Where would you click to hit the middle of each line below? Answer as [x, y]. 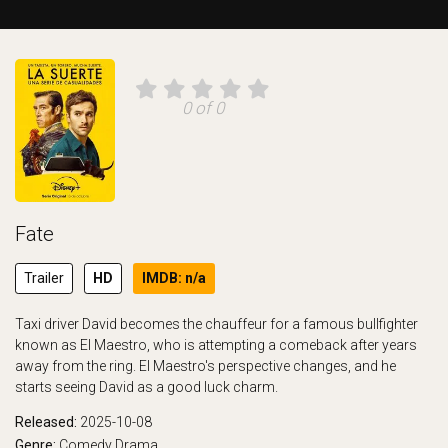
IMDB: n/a [174, 278]
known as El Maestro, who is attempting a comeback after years [216, 345]
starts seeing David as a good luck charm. [146, 387]
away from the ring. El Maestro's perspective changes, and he [205, 366]
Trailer [44, 278]
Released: [47, 422]
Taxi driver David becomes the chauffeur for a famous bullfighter [216, 324]
